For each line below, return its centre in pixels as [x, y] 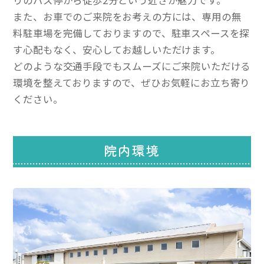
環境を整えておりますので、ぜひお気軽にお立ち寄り [132, 82]
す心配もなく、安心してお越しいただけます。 [117, 49]
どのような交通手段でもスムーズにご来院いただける [132, 66]
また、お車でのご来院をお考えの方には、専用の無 [127, 16]
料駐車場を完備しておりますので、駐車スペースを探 [131, 33]
